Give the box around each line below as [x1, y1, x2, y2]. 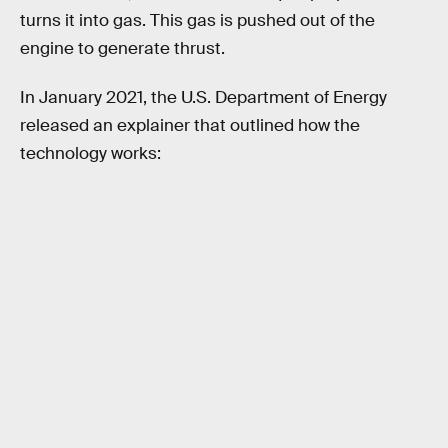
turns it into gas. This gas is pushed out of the [20, 9, 375, 31]
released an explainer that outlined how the [20, 115, 360, 137]
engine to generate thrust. [20, 37, 225, 59]
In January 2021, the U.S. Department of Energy [20, 87, 387, 109]
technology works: [20, 143, 161, 165]
